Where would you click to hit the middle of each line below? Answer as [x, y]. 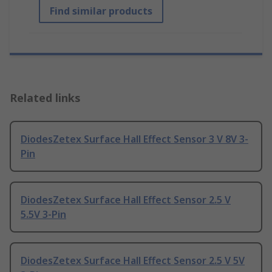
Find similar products [101, 11]
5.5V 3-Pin [43, 215]
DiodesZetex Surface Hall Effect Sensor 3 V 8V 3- [134, 139]
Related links [45, 98]
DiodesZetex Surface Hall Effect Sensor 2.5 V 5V [133, 261]
